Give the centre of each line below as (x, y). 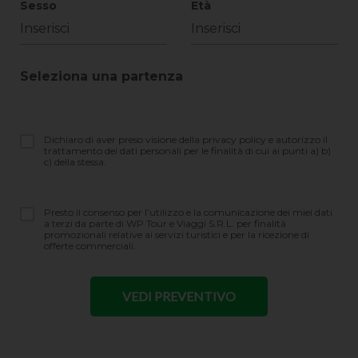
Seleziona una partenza (101, 76)
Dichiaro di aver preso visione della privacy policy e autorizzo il (186, 139)
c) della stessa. (75, 162)
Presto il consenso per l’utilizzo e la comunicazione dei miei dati (188, 212)
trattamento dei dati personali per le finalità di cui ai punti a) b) (187, 151)
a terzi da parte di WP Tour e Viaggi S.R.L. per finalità (165, 223)
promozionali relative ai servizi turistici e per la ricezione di (177, 235)
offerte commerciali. (90, 246)
